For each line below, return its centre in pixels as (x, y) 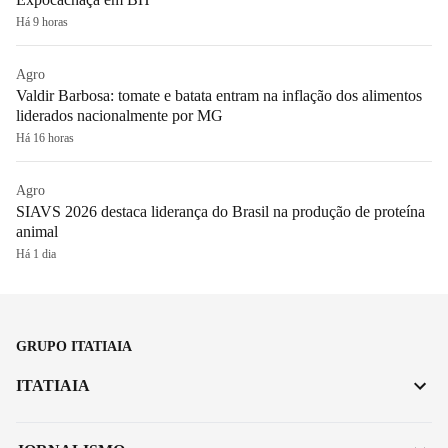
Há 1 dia (36, 253)
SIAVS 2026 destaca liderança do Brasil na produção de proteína (220, 211)
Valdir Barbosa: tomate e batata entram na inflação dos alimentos (219, 95)
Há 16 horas (45, 137)
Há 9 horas (42, 21)
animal (37, 231)
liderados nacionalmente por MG (119, 115)
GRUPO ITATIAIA (74, 346)
